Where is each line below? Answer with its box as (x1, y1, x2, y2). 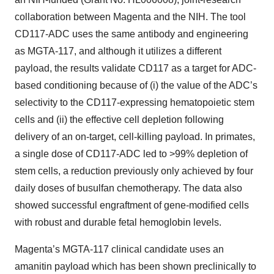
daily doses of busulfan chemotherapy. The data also (15, 183, 242, 193)
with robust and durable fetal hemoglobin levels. (15, 217, 221, 228)
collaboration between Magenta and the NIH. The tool (15, 12, 246, 22)
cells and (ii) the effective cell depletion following (15, 114, 224, 125)
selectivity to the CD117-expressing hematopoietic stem (15, 97, 254, 108)
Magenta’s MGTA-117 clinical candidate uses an (15, 244, 224, 254)
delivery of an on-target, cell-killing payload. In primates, (15, 131, 255, 142)
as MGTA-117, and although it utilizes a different (15, 46, 221, 56)
